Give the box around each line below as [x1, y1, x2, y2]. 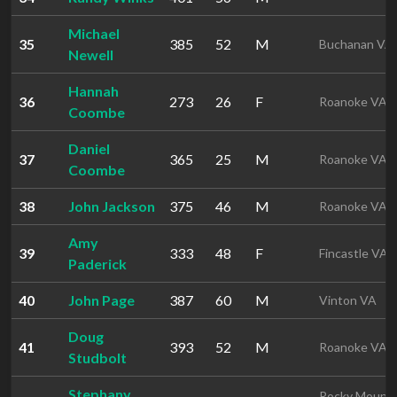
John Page [68, 292, 135, 308]
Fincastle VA [319, 245, 388, 261]
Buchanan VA [319, 36, 393, 51]
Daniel [68, 140, 110, 157]
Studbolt [68, 349, 127, 366]
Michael [68, 25, 120, 42]
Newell [68, 46, 113, 63]
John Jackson [68, 198, 155, 214]
